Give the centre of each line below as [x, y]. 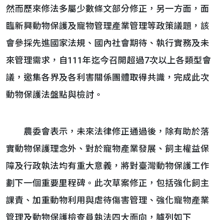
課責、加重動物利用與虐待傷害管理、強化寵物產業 [108, 200]
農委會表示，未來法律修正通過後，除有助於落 [108, 132]
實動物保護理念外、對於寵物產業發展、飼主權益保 [108, 149]
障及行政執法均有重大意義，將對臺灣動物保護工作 [108, 166]
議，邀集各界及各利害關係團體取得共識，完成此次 [108, 78]
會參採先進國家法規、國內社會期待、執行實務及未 [108, 43]
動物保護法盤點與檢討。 [55, 95]
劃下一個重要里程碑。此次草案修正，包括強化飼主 [108, 183]
